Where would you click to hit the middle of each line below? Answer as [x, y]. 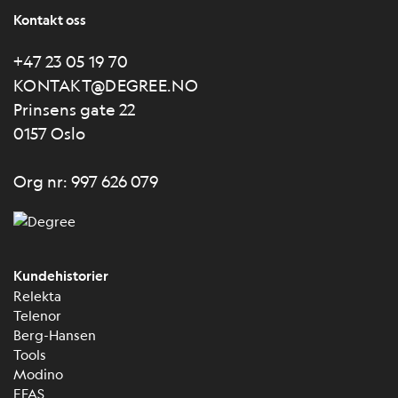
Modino [38, 374]
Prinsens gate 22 [74, 109]
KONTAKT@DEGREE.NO [106, 85]
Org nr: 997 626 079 [86, 181]
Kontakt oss [50, 20]
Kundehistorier [61, 276]
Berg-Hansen [55, 334]
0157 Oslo [49, 133]
